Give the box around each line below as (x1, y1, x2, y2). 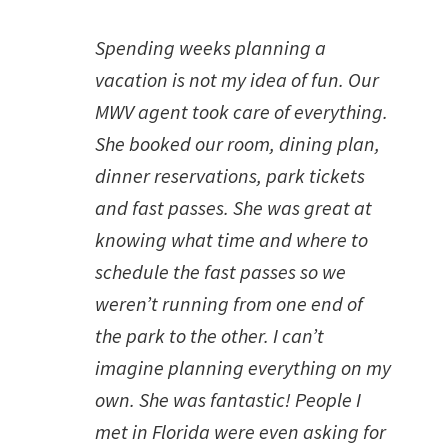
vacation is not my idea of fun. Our (95, 67, 379, 92)
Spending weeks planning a (95, 35, 326, 60)
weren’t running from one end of (95, 291, 363, 316)
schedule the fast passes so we (95, 259, 346, 284)
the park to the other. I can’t (95, 323, 324, 348)
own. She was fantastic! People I (95, 387, 361, 412)
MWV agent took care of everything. (95, 99, 388, 124)
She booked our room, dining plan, (95, 131, 380, 156)
